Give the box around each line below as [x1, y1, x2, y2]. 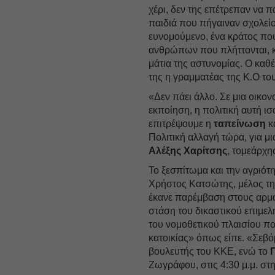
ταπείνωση [214, 118, 266, 129]
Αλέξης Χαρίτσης [149, 145, 228, 156]
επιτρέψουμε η [149, 118, 214, 129]
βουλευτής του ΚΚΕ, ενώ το [149, 246, 271, 257]
